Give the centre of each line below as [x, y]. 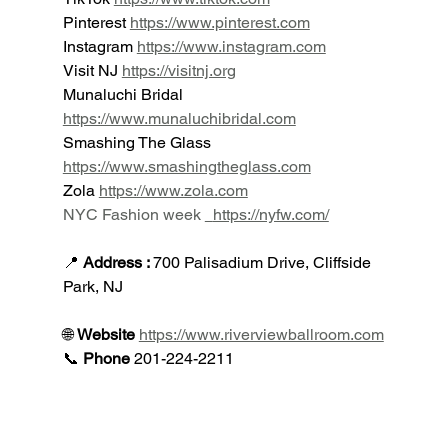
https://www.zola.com [173, 190]
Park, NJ [92, 286]
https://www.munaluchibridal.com [179, 118]
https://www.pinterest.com [219, 22]
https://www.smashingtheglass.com [186, 166]
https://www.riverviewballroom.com [261, 334]
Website [107, 334]
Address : [117, 262]
